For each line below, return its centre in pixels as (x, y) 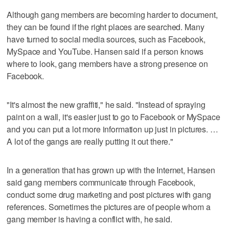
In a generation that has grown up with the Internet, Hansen (111, 170)
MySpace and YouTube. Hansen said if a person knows (105, 51)
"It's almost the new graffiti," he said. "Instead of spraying (106, 104)
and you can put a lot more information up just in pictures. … (112, 129)
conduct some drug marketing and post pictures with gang (109, 194)
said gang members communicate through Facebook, (101, 182)
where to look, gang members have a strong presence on (107, 63)
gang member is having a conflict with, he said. (89, 219)
